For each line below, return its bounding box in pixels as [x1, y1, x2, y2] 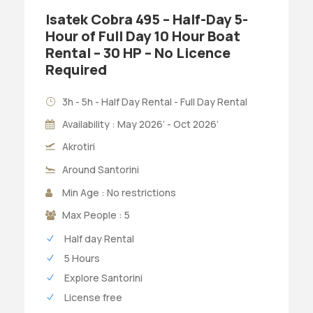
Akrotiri [62, 139, 95, 153]
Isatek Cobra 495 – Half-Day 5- [45, 9, 248, 29]
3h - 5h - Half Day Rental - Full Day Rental [62, 94, 247, 108]
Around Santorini [62, 162, 139, 176]
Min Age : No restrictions [62, 185, 176, 199]
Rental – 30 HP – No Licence [45, 43, 231, 62]
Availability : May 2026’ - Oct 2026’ [62, 117, 219, 131]
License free [62, 290, 122, 304]
